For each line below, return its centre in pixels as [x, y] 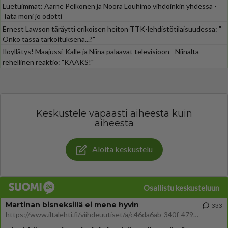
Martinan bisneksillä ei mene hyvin [72, 204]
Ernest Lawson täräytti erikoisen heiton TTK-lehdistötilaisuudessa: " [112, 29]
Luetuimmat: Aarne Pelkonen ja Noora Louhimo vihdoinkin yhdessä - [110, 6]
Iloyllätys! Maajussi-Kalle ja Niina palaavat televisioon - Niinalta [101, 52]
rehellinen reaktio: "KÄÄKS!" [48, 62]
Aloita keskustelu [122, 149]
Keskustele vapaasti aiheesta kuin [114, 113]
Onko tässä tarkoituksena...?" [49, 39]
